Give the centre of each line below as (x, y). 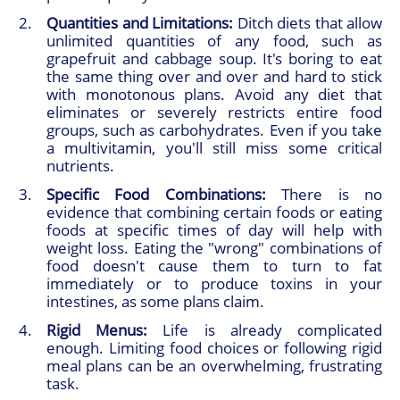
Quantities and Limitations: (140, 23)
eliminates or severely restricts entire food (214, 112)
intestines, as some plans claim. (155, 302)
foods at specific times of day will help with (214, 230)
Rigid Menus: (97, 330)
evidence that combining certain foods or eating (214, 212)
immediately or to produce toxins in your (214, 284)
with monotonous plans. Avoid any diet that (214, 95)
